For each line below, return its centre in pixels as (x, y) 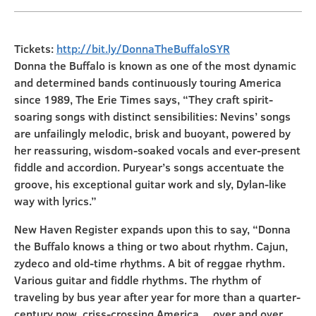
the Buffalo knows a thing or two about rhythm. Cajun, (151, 246)
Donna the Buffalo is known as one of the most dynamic (155, 66)
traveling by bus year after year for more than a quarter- (157, 297)
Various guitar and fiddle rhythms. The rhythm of (138, 280)
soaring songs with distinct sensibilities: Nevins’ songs (152, 116)
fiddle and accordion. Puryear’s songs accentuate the (149, 167)
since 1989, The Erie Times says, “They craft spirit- (144, 99)
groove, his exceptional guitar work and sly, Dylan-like (150, 184)
